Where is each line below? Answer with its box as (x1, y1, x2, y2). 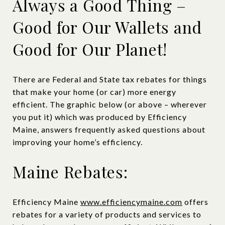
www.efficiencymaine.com (80, 196, 182, 206)
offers (182, 196, 208, 206)
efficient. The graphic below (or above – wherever (13, 99, 207, 109)
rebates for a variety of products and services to (13, 209, 201, 219)
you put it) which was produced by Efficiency (13, 111, 187, 122)
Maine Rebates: (13, 160, 128, 182)
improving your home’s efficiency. (13, 137, 145, 147)
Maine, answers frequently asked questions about (13, 124, 205, 134)
